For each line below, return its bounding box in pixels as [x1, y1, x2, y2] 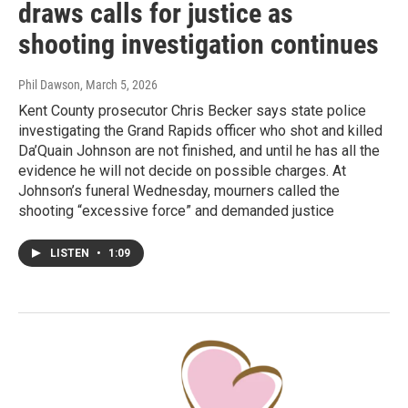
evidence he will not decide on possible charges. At [18, 162, 346, 180]
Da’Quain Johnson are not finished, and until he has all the [18, 142, 380, 160]
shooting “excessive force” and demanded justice [18, 202, 334, 220]
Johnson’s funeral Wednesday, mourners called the [18, 182, 340, 200]
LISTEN [50, 247, 92, 260]
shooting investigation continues [18, 28, 379, 61]
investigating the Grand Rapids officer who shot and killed [18, 122, 382, 140]
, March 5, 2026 [80, 77, 158, 93]
